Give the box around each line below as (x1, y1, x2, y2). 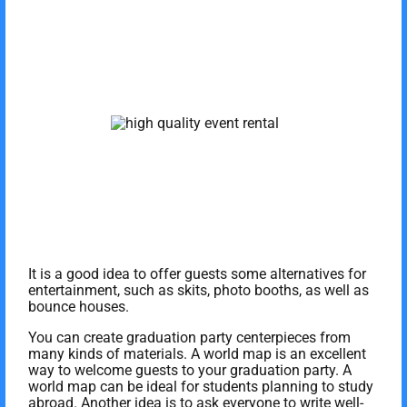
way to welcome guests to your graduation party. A (28, 361, 352, 379)
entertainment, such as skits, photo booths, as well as (28, 281, 369, 299)
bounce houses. (28, 297, 129, 315)
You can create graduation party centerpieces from (28, 328, 351, 346)
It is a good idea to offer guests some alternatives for (28, 264, 366, 283)
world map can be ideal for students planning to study (28, 377, 373, 395)
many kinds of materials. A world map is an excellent (28, 344, 366, 362)
